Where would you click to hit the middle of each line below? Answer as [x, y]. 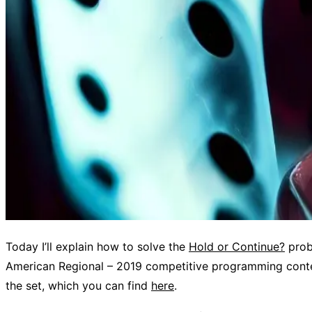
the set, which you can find [78, 286]
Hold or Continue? [237, 247]
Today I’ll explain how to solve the [97, 247]
